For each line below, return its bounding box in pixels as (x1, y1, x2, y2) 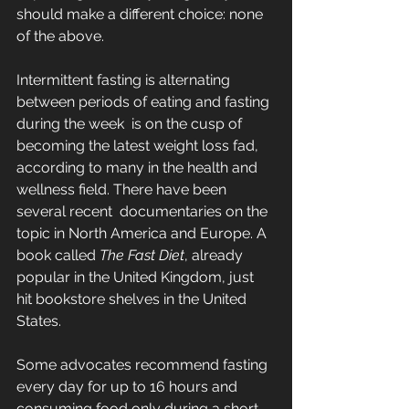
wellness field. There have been (16, 181, 230, 199)
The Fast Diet (100, 246, 184, 265)
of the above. (16, 27, 104, 46)
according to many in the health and (16, 159, 261, 177)
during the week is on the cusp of (16, 115, 246, 133)
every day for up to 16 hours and (16, 378, 241, 396)
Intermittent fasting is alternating (16, 71, 234, 89)
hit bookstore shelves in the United (16, 290, 250, 309)
